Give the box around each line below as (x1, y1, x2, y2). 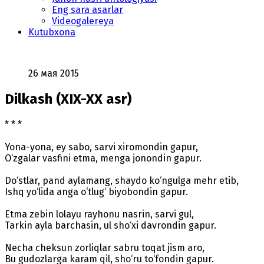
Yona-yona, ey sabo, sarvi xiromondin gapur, (5, 141, 198, 153)
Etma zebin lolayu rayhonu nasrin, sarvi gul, (5, 208, 194, 220)
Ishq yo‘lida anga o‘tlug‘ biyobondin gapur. (5, 186, 188, 197)
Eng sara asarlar (52, 4, 123, 15)
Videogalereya (52, 15, 114, 27)
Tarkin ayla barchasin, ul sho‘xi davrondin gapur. (5, 219, 216, 231)
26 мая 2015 (28, 67, 79, 79)
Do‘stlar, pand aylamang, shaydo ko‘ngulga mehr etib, (5, 174, 239, 186)
